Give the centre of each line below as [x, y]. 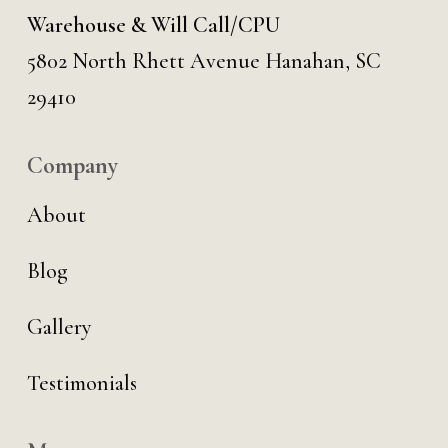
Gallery [59, 327]
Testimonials [81, 383]
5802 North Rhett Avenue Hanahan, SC [203, 61]
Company [72, 165]
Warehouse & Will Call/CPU [153, 25]
